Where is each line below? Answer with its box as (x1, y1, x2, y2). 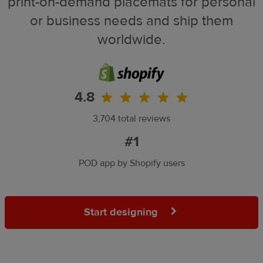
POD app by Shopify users (78, 157, 185, 169)
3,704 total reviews (93, 112, 170, 124)
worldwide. (97, 30, 166, 49)
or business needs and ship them (30, 11, 233, 30)
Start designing (83, 205, 161, 219)
